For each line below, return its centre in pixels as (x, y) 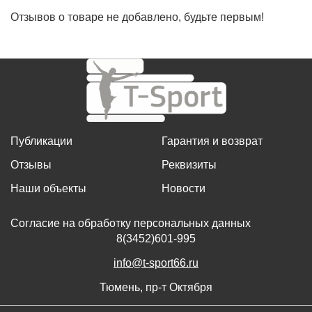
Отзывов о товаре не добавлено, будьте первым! (137, 17)
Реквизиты (189, 164)
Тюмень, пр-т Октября (156, 287)
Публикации (41, 141)
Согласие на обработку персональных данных (131, 223)
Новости (184, 188)
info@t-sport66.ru (156, 263)
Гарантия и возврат (212, 141)
